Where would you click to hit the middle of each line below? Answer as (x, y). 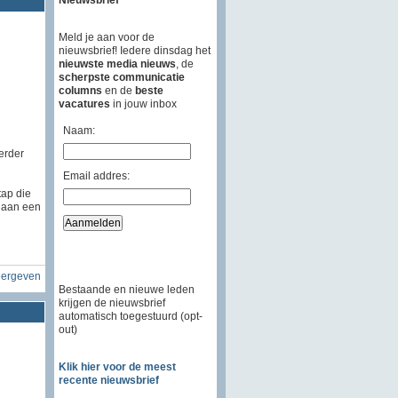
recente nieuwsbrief (108, 380)
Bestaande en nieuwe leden (126, 289)
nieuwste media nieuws (117, 64)
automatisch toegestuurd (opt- (130, 316)
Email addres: (96, 175)
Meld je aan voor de (106, 37)
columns (80, 90)
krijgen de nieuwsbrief (111, 302)
